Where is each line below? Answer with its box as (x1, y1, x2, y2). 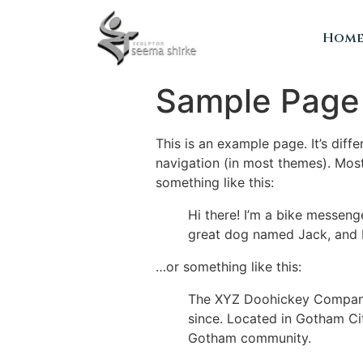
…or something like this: (156, 258, 301, 275)
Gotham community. (188, 330, 311, 347)
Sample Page (156, 81, 360, 122)
